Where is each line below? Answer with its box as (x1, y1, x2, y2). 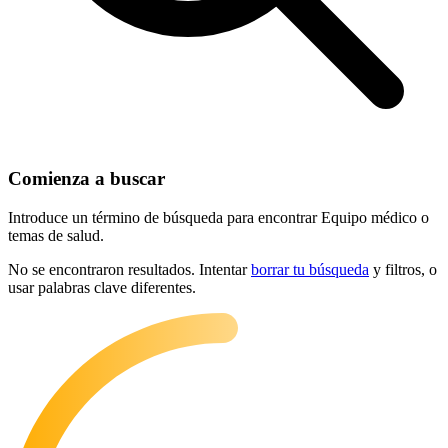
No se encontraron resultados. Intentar (8, 260, 251, 278)
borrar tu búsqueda (251, 260, 369, 278)
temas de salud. (8, 226, 104, 244)
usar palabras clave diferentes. (8, 278, 196, 296)
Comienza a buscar (8, 167, 165, 189)
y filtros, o (369, 260, 437, 278)
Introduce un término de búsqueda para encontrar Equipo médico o (8, 208, 429, 226)
